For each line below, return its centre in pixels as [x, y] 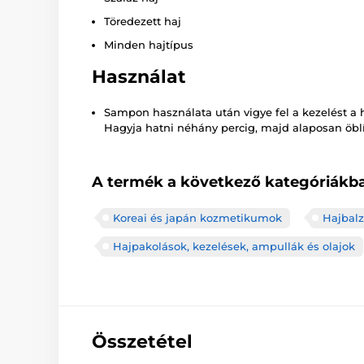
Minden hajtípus [149, 44]
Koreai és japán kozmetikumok [197, 217]
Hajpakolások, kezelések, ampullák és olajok [234, 246]
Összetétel [142, 341]
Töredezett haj [143, 21]
